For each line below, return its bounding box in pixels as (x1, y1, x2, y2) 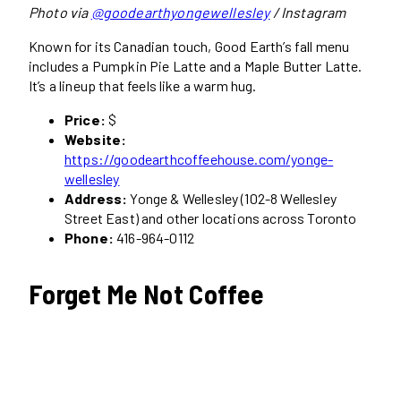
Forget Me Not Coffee (29, 277, 263, 311)
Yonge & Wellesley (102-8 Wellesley (127, 190, 337, 208)
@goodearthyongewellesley (90, 4, 270, 21)
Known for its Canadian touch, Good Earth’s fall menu (29, 38, 350, 55)
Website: (64, 131, 127, 149)
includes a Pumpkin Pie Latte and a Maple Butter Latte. (29, 57, 363, 75)
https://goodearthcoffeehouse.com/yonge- (64, 150, 334, 168)
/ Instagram (269, 4, 346, 21)
